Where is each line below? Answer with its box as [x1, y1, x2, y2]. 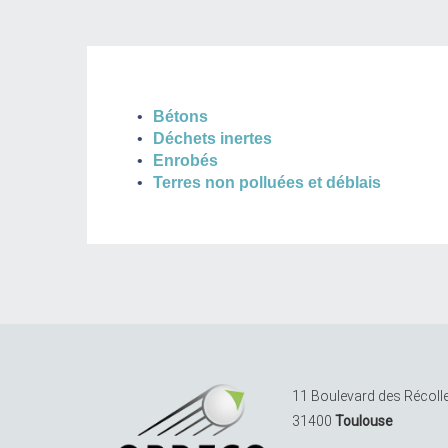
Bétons [153, 108, 208, 125]
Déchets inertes [153, 130, 272, 147]
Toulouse [335, 413, 393, 429]
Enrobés [153, 152, 218, 169]
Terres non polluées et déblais [153, 174, 381, 191]
